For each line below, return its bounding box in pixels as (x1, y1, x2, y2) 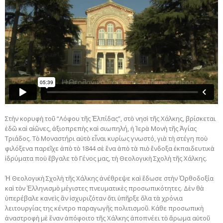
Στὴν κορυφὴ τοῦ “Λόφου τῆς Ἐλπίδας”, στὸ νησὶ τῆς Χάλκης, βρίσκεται (5, 114, 216, 123)
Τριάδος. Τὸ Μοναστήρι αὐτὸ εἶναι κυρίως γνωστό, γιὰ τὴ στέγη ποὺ (5, 134, 208, 143)
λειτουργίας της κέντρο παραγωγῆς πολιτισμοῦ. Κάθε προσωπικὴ (5, 204, 204, 213)
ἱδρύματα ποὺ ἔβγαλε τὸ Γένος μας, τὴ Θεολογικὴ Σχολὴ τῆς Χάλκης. (5, 154, 207, 163)
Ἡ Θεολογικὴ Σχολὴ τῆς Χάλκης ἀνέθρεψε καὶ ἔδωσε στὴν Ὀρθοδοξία (5, 174, 214, 183)
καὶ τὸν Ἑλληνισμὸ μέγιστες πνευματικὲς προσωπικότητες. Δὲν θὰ (5, 184, 204, 193)
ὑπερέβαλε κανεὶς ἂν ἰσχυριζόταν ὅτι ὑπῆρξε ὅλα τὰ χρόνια (5, 194, 183, 203)
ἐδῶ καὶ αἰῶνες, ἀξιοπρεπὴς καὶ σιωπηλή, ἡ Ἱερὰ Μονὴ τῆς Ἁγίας (5, 124, 197, 133)
